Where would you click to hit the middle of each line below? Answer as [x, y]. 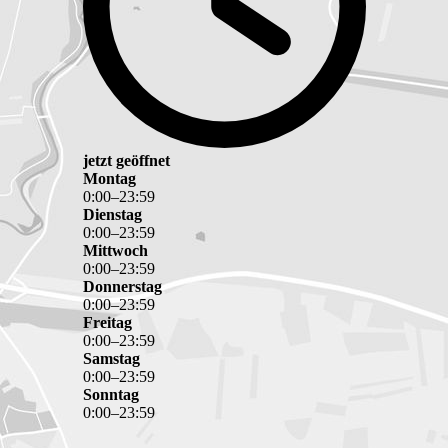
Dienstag [112, 215]
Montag [109, 179]
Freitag [107, 323]
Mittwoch [115, 251]
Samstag [111, 359]
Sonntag [111, 395]
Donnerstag [122, 287]
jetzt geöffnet [126, 161]
